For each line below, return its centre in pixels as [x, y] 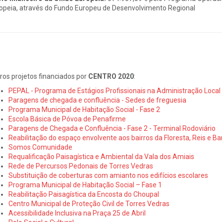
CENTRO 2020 [111, 76]
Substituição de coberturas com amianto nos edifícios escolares [108, 175]
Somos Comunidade [40, 147]
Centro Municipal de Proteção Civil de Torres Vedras [89, 203]
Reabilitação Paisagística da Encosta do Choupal [83, 194]
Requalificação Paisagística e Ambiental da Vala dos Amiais [101, 156]
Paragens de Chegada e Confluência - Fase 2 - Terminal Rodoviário [112, 128]
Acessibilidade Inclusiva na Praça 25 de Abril [77, 213]
